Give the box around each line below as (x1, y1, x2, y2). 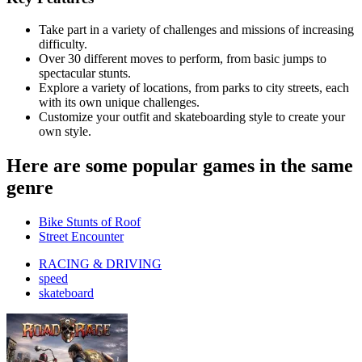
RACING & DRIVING (39, 256, 162, 271)
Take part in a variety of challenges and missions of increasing (39, 22, 354, 36)
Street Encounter (39, 229, 124, 243)
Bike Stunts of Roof (39, 214, 141, 229)
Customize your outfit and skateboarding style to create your (39, 109, 345, 124)
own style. (39, 124, 91, 138)
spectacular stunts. (39, 65, 131, 80)
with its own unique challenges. (39, 95, 200, 109)
